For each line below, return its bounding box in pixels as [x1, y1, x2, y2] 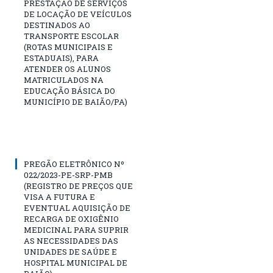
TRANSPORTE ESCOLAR [24, 30, 119, 41]
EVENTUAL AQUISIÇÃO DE [24, 202, 130, 213]
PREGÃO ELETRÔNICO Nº [24, 158, 124, 169]
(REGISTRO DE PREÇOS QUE [24, 180, 133, 191]
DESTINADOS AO [24, 19, 90, 30]
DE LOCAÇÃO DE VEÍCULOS [24, 8, 132, 19]
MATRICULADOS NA [24, 74, 104, 85]
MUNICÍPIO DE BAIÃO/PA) [24, 96, 127, 107]
